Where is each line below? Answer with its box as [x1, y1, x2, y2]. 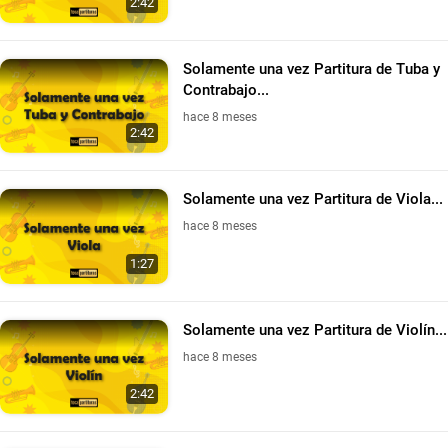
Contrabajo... [183, 80, 269, 99]
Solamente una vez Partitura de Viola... [183, 190, 443, 209]
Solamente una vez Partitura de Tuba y [183, 59, 440, 78]
